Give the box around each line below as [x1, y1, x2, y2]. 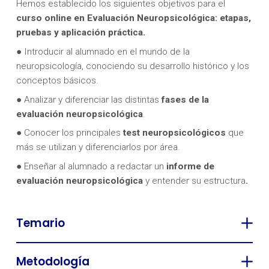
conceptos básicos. [16, 75, 98, 86]
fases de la [161, 94, 209, 105]
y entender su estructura [142, 175, 246, 187]
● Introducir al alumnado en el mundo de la [16, 46, 190, 58]
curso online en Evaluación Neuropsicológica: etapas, [16, 13, 251, 24]
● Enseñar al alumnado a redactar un [16, 161, 166, 172]
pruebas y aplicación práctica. [16, 27, 145, 38]
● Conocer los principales [16, 127, 123, 139]
